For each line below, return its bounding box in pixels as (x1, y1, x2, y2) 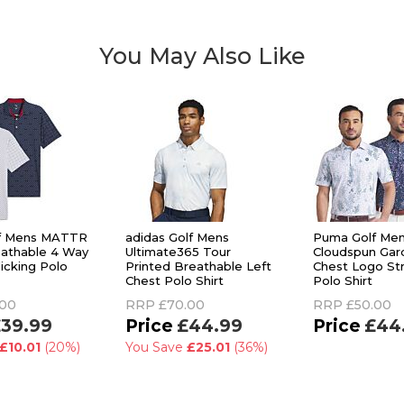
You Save (125, 339, 187, 355)
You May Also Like (98, 42, 306, 69)
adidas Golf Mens (125, 230, 229, 244)
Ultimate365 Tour (125, 244, 231, 259)
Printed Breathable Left (125, 259, 271, 273)
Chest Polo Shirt (125, 273, 224, 288)
